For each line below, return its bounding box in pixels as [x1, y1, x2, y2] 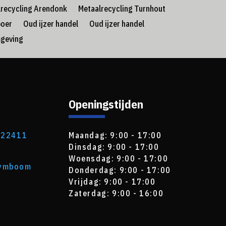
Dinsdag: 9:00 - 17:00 [69, 142, 159, 152]
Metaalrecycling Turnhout [78, 4, 165, 14]
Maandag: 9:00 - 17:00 [69, 130, 162, 141]
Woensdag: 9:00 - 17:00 [69, 153, 168, 164]
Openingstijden [69, 96, 144, 112]
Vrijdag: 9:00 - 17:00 [69, 177, 156, 187]
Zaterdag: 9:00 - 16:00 [69, 188, 164, 199]
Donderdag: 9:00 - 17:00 [69, 165, 171, 176]
